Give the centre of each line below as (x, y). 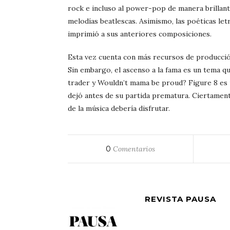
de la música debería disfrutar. (119, 108)
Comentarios (133, 149)
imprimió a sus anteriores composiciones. (140, 34)
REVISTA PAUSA (180, 199)
